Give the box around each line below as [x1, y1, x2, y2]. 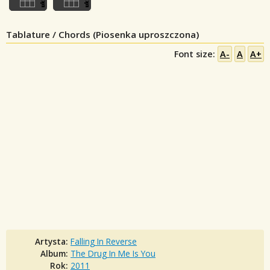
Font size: [174, 48, 218, 60]
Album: [40, 248, 71, 259]
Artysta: [35, 236, 71, 247]
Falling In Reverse [71, 236, 137, 247]
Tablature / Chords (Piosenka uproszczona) [6, 28, 199, 40]
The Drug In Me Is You [71, 248, 155, 259]
